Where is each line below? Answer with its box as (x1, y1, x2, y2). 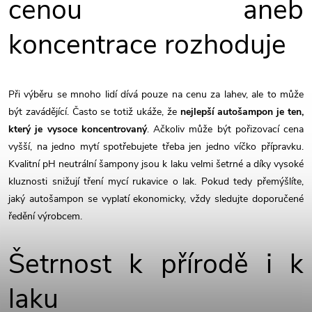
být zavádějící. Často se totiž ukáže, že (8, 104, 180, 118)
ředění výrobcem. (8, 209, 82, 223)
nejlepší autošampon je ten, (180, 104, 304, 118)
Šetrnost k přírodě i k (8, 246, 304, 283)
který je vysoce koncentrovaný (8, 122, 147, 136)
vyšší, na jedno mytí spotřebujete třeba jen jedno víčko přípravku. (8, 139, 304, 153)
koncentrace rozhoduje (8, 26, 286, 64)
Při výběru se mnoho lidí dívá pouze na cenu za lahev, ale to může (8, 87, 304, 101)
